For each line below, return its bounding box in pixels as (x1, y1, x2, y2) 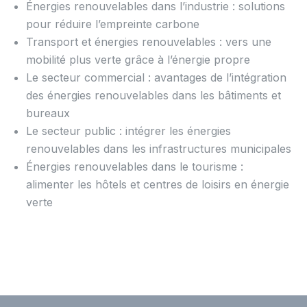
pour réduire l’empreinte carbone (26, 17, 200, 32)
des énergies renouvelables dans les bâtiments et (26, 88, 282, 103)
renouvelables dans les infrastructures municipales (26, 142, 292, 156)
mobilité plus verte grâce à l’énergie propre (26, 53, 251, 67)
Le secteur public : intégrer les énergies (26, 124, 232, 138)
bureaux (26, 106, 71, 121)
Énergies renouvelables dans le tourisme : (26, 160, 244, 174)
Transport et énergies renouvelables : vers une (26, 35, 272, 49)
